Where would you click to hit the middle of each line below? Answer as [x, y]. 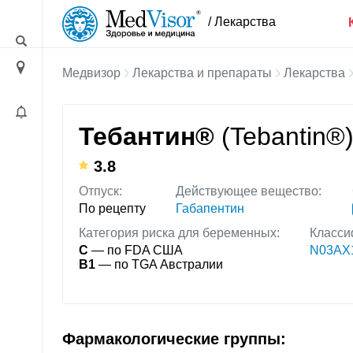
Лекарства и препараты [202, 73]
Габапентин [210, 208]
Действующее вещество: [249, 191]
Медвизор [91, 73]
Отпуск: [100, 191]
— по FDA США [136, 250]
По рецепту [112, 208]
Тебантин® [150, 137]
